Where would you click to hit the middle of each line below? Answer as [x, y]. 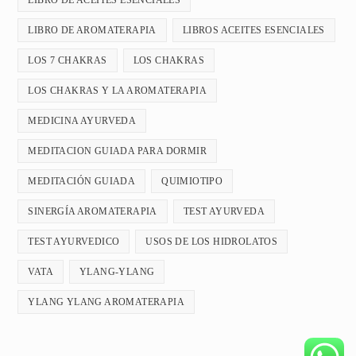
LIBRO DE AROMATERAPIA [92, 31]
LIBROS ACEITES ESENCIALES [253, 31]
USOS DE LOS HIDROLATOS [212, 242]
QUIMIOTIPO [192, 182]
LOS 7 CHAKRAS [68, 61]
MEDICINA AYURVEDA [82, 121]
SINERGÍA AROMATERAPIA [93, 212]
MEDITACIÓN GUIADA [82, 182]
